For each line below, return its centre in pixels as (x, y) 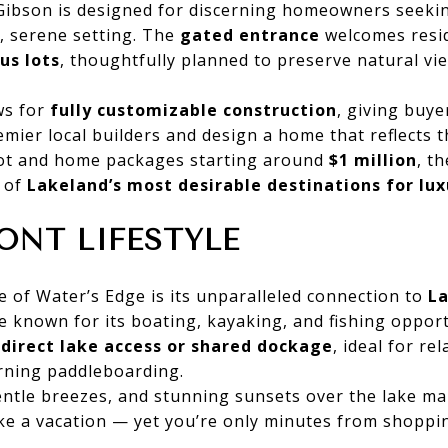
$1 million (373, 159)
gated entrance (250, 34)
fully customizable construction (193, 109)
